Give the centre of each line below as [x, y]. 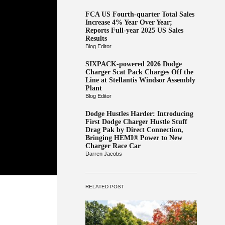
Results [96, 38]
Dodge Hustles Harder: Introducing [139, 114]
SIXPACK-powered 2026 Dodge [133, 64]
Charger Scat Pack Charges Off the [139, 72]
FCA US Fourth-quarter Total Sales [140, 14]
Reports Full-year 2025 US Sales [134, 30]
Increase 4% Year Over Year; [129, 22]
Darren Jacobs [103, 154]
